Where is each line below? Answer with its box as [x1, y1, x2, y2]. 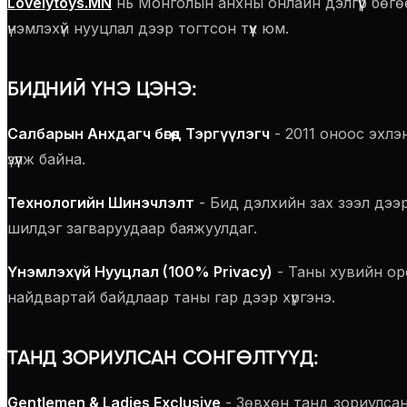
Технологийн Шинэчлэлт [7, 194, 194, 212]
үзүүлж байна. [7, 150, 85, 168]
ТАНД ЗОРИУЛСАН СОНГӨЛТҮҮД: [7, 344, 319, 370]
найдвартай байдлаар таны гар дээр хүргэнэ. [7, 288, 335, 306]
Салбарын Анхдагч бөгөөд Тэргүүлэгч [7, 124, 270, 143]
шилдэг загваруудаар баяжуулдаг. [7, 219, 257, 237]
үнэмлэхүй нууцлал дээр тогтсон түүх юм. [7, 19, 289, 38]
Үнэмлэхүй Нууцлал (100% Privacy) [7, 263, 273, 281]
